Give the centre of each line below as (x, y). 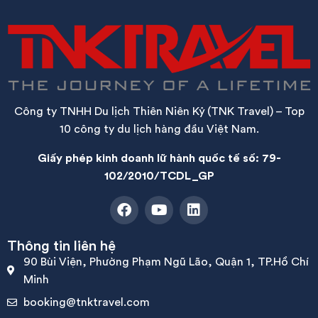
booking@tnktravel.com (86, 302)
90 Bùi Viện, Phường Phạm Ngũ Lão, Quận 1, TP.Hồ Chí (166, 262)
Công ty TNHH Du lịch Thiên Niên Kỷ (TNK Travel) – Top (159, 111)
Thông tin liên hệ (61, 246)
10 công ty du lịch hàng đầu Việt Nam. (159, 129)
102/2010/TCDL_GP (159, 176)
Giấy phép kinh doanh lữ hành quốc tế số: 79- (159, 158)
